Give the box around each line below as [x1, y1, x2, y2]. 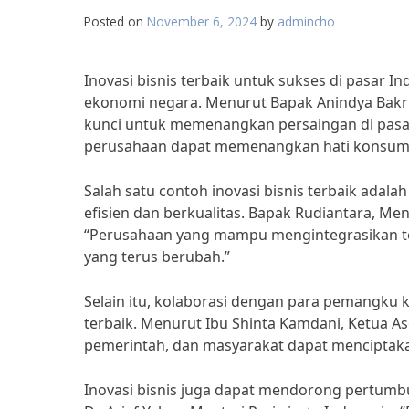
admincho [278, 13, 335, 30]
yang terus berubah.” [84, 246, 230, 267]
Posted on [84, 13, 147, 30]
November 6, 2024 [147, 13, 257, 30]
